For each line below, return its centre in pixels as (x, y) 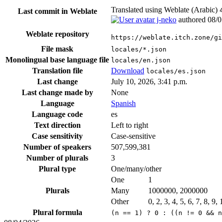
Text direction (57, 125)
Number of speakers (57, 147)
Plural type (57, 169)
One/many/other (136, 169)
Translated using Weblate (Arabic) (165, 10)
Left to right (130, 125)
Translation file (57, 71)
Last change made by (57, 93)
